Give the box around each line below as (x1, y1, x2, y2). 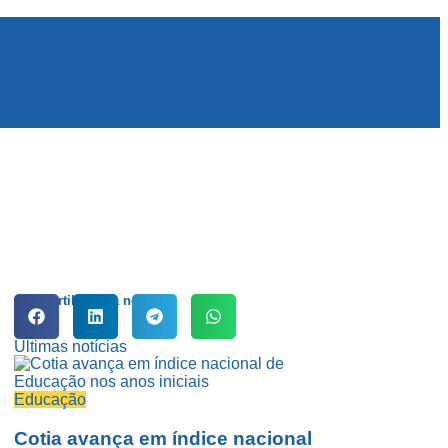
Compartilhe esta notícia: (14, 293, 169, 308)
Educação (14, 391, 86, 408)
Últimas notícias (14, 338, 127, 355)
